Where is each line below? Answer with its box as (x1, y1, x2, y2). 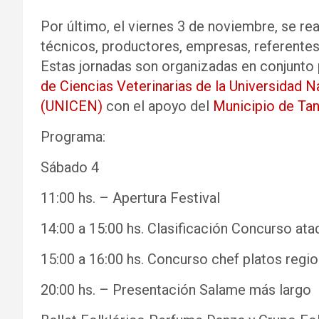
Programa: (41, 128, 105, 145)
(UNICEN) (41, 98, 103, 115)
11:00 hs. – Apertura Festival (41, 189, 220, 206)
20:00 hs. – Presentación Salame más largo (41, 281, 311, 298)
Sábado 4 (41, 159, 99, 176)
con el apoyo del (103, 98, 213, 115)
